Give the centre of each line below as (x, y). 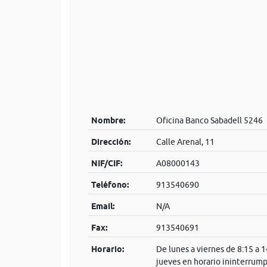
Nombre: (108, 120)
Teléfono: (110, 185)
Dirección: (111, 142)
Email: (103, 206)
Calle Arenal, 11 (185, 142)
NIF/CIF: (106, 163)
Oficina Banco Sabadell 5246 (209, 120)
